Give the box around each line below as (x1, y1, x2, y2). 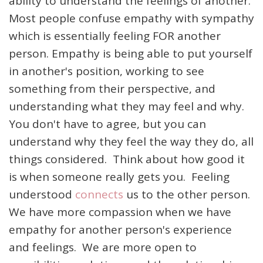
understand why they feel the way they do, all (9, 134, 254, 149)
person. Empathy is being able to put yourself (9, 46, 252, 61)
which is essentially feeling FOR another (9, 28, 221, 43)
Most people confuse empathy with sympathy (9, 11, 254, 26)
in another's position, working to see (9, 63, 204, 79)
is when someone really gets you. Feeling (9, 169, 230, 184)
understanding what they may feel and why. (9, 99, 247, 114)
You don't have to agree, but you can (9, 116, 206, 131)
